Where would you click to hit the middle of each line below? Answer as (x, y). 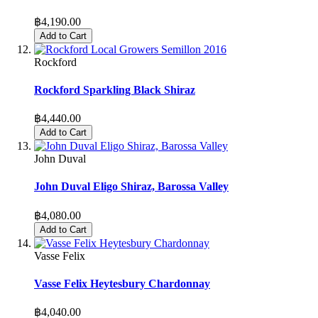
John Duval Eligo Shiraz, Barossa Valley (131, 187)
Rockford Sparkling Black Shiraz (115, 89)
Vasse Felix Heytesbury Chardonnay (122, 283)
